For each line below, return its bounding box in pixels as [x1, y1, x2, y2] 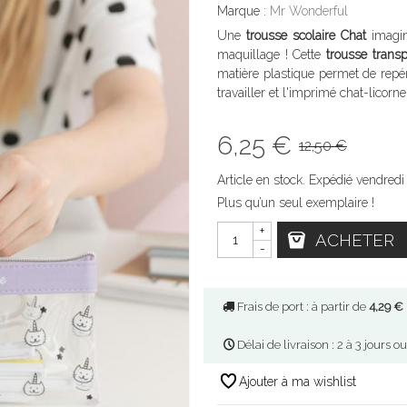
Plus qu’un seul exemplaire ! [217, 195, 374, 211]
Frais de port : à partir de [234, 299, 369, 313]
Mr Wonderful [270, 4, 348, 18]
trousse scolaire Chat [246, 28, 366, 43]
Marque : [217, 4, 270, 18]
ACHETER [315, 230, 394, 251]
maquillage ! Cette [217, 47, 327, 62]
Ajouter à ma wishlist [239, 373, 357, 389]
